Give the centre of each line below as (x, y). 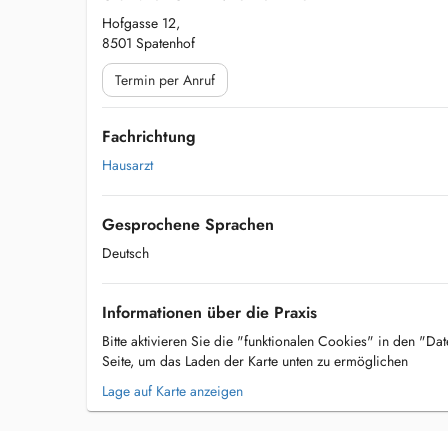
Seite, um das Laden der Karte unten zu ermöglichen (255, 361)
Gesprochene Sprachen (188, 224)
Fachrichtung (149, 136)
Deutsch (125, 253)
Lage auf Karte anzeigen (172, 391)
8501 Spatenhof (148, 43)
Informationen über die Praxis (209, 312)
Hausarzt (127, 165)
